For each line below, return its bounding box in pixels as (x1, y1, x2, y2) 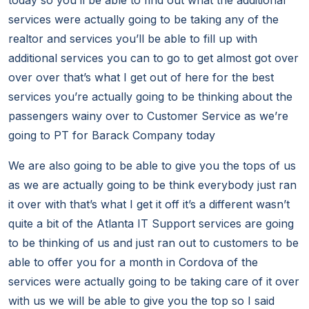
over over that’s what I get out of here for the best (8, 70, 274, 85)
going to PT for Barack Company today (8, 128, 215, 143)
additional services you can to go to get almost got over (8, 51, 299, 66)
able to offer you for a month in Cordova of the (8, 255, 258, 270)
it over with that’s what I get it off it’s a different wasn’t (8, 197, 290, 212)
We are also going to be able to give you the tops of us (8, 159, 296, 173)
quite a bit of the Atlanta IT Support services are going (8, 217, 294, 231)
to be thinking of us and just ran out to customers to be (8, 236, 299, 250)
